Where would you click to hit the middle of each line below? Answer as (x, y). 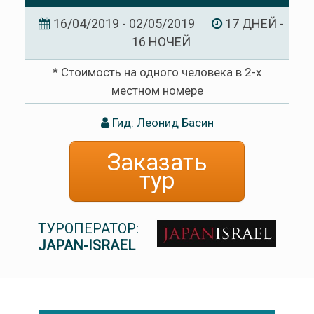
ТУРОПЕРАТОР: (88, 229)
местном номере (157, 91)
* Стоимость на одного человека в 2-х (157, 73)
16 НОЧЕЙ (161, 42)
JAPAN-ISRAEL (86, 246)
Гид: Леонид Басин (161, 122)
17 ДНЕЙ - (253, 24)
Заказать (157, 162)
